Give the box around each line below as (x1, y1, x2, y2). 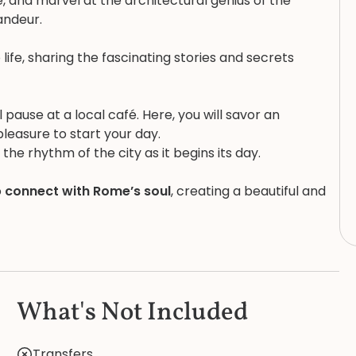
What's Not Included (17, 296, 249, 331)
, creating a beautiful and (171, 182, 326, 200)
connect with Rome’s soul (5, 182, 171, 200)
